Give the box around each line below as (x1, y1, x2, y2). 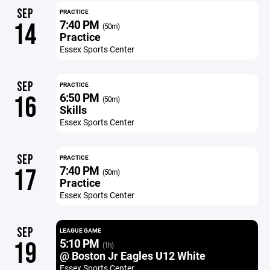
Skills (59, 102, 87, 117)
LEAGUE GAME (59, 226, 101, 234)
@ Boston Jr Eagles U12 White (59, 248, 206, 263)
